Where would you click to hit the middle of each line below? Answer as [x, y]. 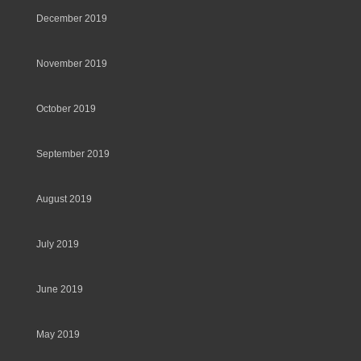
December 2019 [72, 19]
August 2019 [64, 199]
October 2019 [66, 109]
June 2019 [60, 289]
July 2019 [58, 244]
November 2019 [72, 64]
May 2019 [58, 334]
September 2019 [73, 154]
